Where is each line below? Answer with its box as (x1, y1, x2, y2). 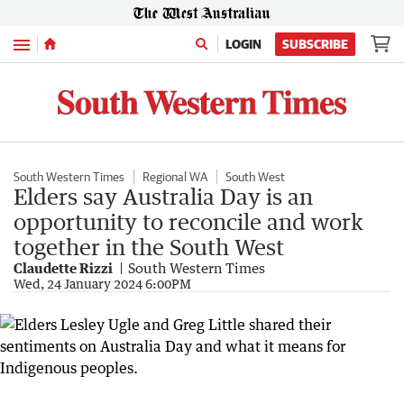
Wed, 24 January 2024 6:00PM (14, 275, 191, 291)
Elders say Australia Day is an (14, 182, 313, 209)
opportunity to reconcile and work (14, 207, 363, 234)
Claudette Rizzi (14, 259, 113, 276)
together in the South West (14, 233, 284, 260)
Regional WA (142, 169, 207, 184)
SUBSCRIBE (282, 37, 348, 51)
